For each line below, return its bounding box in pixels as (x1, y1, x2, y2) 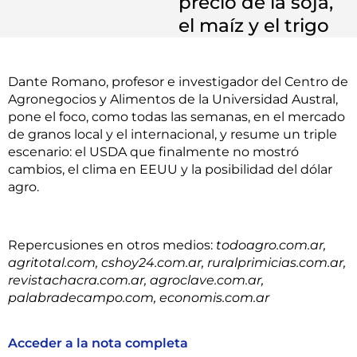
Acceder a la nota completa (8, 335, 188, 351)
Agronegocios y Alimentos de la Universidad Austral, (8, 91, 338, 107)
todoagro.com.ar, (216, 237, 326, 253)
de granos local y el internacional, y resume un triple (8, 126, 337, 142)
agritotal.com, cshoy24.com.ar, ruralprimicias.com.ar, (8, 254, 346, 270)
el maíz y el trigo (178, 14, 329, 37)
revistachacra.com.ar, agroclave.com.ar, (8, 272, 264, 288)
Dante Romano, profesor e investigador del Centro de (8, 73, 348, 89)
